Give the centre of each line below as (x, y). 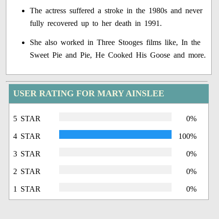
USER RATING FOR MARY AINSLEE (89, 94)
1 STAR (27, 189)
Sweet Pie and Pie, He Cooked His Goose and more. (118, 55)
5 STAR (27, 119)
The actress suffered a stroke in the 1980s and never (116, 11)
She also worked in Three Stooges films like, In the (115, 43)
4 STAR (27, 136)
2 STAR (27, 172)
